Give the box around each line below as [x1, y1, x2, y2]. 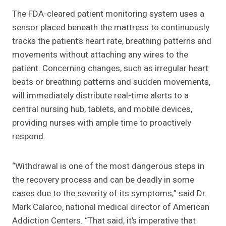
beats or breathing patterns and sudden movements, [12, 76, 210, 89]
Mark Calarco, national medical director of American [12, 201, 209, 214]
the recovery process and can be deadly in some [12, 174, 194, 187]
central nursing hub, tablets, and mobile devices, [12, 103, 192, 116]
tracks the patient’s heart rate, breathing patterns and [12, 35, 211, 48]
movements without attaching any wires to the [12, 48, 188, 62]
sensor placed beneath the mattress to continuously [12, 21, 209, 34]
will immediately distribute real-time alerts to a [12, 89, 189, 102]
